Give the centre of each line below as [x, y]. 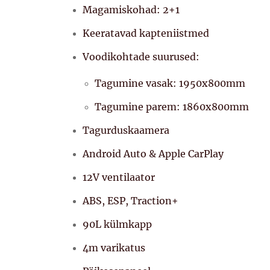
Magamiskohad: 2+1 [131, 9]
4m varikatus [114, 247]
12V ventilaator [120, 177]
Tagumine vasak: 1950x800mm [170, 83]
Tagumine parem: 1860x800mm [172, 106]
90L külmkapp [117, 224]
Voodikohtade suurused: [141, 56]
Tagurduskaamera [126, 130]
